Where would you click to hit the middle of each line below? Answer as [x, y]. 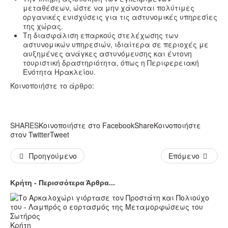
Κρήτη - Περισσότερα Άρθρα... [63, 183]
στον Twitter [30, 135]
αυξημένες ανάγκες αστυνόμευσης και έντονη [107, 54]
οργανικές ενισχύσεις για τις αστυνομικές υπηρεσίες [120, 17]
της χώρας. [43, 26]
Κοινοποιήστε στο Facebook [87, 125]
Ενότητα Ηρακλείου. [59, 72]
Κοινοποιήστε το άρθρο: [52, 86]
